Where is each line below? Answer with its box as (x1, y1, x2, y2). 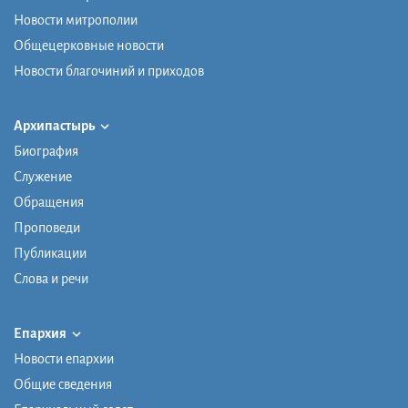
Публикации (14, 245, 87, 260)
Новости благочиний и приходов (14, 63, 204, 78)
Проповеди (14, 219, 80, 235)
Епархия (14, 325, 68, 341)
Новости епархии (14, 352, 114, 367)
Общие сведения (14, 377, 112, 393)
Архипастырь (14, 117, 97, 133)
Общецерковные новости (14, 37, 164, 53)
